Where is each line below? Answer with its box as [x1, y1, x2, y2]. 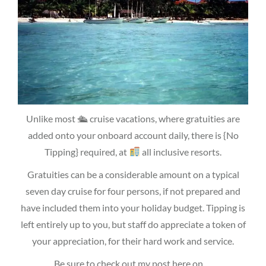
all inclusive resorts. [140, 145, 221, 157]
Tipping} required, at [45, 145, 129, 157]
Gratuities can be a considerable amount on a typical [27, 168, 239, 180]
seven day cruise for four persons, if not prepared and [26, 185, 240, 197]
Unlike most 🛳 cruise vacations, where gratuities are [26, 112, 240, 124]
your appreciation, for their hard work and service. [32, 235, 234, 246]
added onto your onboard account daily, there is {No [27, 129, 239, 141]
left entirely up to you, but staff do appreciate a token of [20, 218, 246, 230]
